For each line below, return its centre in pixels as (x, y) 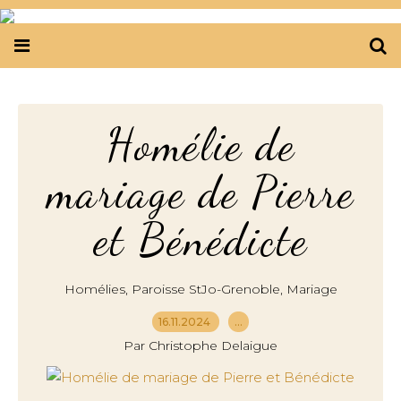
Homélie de (200, 145)
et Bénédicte (200, 240)
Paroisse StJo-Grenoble (205, 289)
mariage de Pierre (200, 192)
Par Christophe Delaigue (200, 346)
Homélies (94, 289)
